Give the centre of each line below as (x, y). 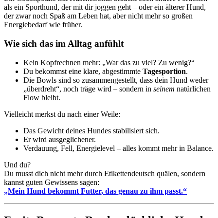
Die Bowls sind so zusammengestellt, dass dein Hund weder (116, 80)
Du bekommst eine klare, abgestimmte (83, 71)
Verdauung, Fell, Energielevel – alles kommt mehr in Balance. (118, 148)
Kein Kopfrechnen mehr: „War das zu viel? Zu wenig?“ (109, 62)
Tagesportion (164, 71)
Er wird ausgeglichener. (60, 139)
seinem (164, 89)
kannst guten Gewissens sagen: (52, 182)
